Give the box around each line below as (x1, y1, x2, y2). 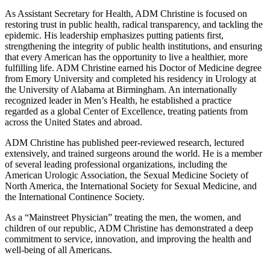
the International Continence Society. (5, 192, 145, 202)
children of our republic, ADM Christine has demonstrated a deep (5, 223, 253, 234)
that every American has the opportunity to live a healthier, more (5, 52, 248, 63)
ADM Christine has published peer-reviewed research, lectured (5, 137, 244, 148)
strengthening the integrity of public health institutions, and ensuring (5, 41, 262, 52)
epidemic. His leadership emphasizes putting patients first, (5, 30, 224, 41)
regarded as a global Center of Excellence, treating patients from (5, 106, 248, 117)
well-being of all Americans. (5, 245, 112, 256)
